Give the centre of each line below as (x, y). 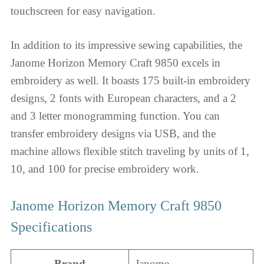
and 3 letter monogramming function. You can (115, 116)
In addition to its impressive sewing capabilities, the (126, 45)
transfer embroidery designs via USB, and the (113, 133)
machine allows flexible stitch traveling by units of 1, (130, 151)
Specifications (51, 227)
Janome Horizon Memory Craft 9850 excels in (115, 63)
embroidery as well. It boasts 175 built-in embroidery (131, 80)
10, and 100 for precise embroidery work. (105, 169)
